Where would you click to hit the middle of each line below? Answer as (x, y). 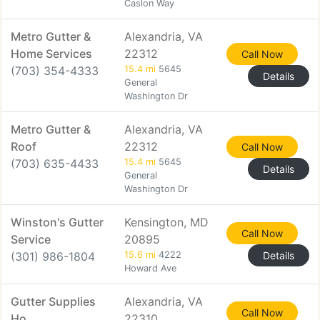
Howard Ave (150, 268)
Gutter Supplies (53, 301)
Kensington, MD (166, 222)
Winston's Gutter (57, 222)
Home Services (51, 54)
